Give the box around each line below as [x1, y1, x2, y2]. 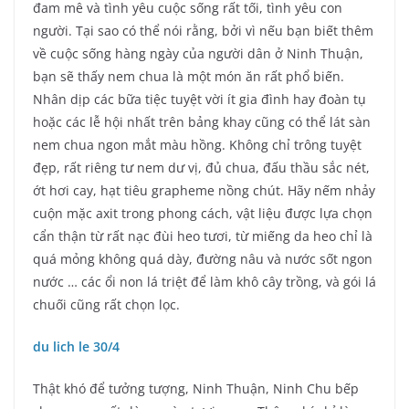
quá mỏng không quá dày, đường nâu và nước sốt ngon [33, 250, 372, 268]
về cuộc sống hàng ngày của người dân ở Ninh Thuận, [33, 45, 363, 63]
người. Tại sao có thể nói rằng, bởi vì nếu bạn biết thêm [33, 22, 373, 40]
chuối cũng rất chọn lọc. [33, 296, 180, 314]
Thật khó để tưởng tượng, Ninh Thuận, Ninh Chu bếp [33, 380, 359, 398]
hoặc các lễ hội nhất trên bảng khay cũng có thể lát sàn [33, 113, 371, 131]
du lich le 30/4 [33, 338, 120, 356]
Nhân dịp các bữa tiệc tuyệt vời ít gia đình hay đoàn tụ [33, 90, 366, 109]
